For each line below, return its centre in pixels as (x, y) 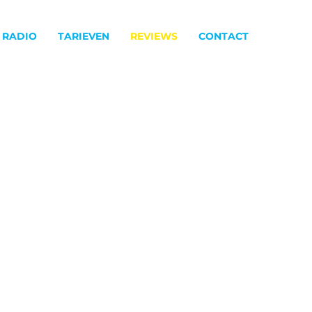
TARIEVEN (84, 36)
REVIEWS (154, 36)
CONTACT (224, 36)
